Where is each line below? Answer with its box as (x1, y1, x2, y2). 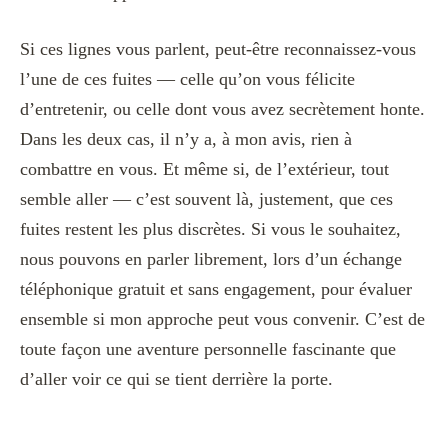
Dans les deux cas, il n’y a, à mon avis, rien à (20, 129, 352, 150)
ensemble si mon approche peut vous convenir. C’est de (20, 309, 425, 330)
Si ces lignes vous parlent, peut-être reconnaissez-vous (20, 39, 416, 60)
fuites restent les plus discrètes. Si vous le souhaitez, (20, 219, 401, 240)
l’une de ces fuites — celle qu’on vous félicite (20, 69, 355, 90)
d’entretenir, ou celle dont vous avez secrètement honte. (20, 99, 425, 120)
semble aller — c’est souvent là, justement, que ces (20, 189, 393, 210)
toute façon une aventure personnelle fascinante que (20, 339, 396, 360)
